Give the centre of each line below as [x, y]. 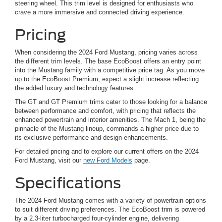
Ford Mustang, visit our [49, 161]
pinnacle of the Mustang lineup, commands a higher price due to [107, 129]
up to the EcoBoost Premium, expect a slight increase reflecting [107, 79]
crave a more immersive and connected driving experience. [100, 12]
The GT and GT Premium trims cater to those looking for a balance [111, 102]
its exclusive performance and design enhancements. [91, 138]
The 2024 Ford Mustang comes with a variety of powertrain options [111, 201]
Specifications [68, 183]
